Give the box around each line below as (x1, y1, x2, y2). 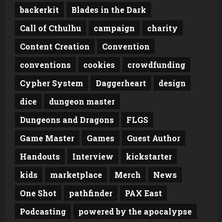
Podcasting (20, 206, 66, 217)
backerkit (20, 4, 59, 15)
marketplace (50, 169, 102, 180)
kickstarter (126, 151, 172, 162)
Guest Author (127, 132, 180, 143)
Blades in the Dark (71, 4, 146, 15)
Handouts (20, 151, 60, 162)
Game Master (20, 132, 74, 143)
